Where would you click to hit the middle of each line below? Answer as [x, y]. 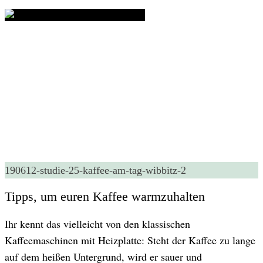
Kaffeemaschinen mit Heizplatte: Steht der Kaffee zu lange [130, 240]
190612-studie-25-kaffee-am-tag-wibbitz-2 [95, 170]
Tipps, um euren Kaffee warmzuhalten [105, 197]
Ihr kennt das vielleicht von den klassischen [97, 223]
